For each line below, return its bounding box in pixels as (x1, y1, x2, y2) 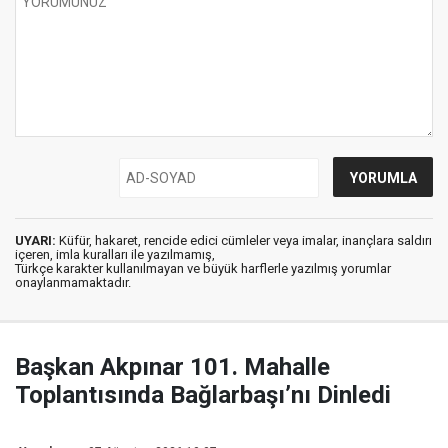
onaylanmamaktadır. (15, 275, 131, 291)
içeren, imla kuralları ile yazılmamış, (15, 247, 215, 263)
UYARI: (15, 233, 56, 249)
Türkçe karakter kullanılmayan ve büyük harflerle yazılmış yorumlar (15, 261, 391, 277)
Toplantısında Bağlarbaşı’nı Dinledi (15, 381, 391, 410)
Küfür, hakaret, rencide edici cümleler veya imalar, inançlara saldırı (56, 233, 432, 249)
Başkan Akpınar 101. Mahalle (15, 353, 330, 382)
